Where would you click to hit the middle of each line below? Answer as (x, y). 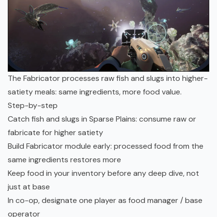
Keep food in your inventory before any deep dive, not (103, 173)
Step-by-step (33, 106)
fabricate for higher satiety (55, 133)
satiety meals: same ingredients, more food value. (95, 92)
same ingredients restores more (64, 160)
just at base (29, 187)
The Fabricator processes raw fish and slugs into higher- (108, 78)
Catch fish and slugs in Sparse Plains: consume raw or (102, 119)
